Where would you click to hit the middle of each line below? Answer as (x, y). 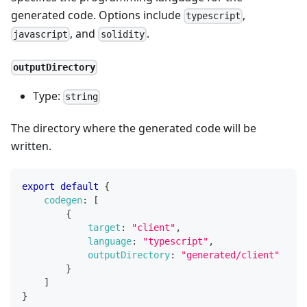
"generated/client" (230, 255)
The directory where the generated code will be (134, 128)
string (82, 97)
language (110, 241)
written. (31, 146)
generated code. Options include (97, 15)
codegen (63, 200)
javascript (41, 34)
